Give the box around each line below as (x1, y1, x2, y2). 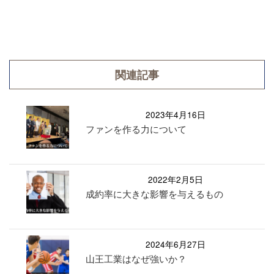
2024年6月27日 (145, 238, 206, 251)
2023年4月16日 (145, 108, 206, 121)
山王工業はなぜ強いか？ (86, 252, 187, 265)
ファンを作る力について (86, 122, 187, 136)
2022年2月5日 (147, 173, 203, 186)
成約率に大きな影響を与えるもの (86, 187, 224, 201)
